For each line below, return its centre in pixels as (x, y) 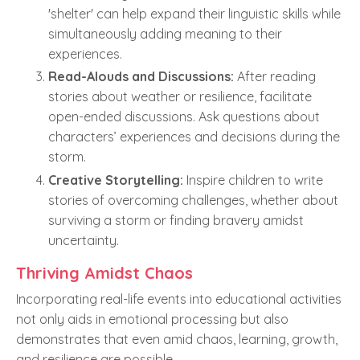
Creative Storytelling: (116, 180)
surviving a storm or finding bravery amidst (176, 220)
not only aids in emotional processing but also (152, 319)
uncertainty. (84, 240)
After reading (275, 77)
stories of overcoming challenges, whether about (193, 200)
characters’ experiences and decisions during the (194, 137)
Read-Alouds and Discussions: (141, 77)
